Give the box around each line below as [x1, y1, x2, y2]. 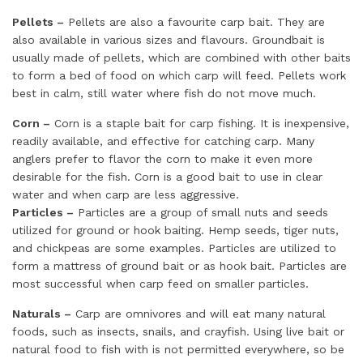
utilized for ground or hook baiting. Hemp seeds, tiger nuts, [12, 224, 339, 237]
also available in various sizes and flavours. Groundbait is [12, 33, 325, 46]
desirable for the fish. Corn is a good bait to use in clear [12, 170, 322, 183]
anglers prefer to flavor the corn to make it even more [12, 152, 313, 165]
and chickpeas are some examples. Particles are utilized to [12, 241, 336, 254]
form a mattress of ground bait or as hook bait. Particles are [12, 259, 347, 272]
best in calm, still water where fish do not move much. [12, 87, 316, 100]
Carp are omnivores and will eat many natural [71, 307, 326, 320]
